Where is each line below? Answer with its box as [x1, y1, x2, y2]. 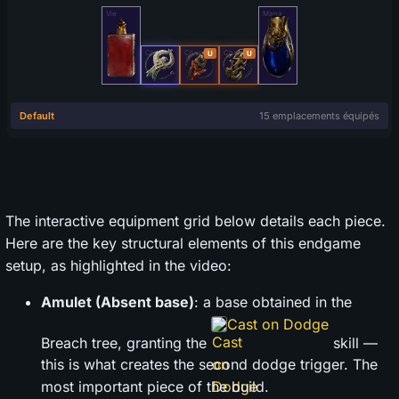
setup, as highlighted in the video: [5, 256, 232, 274]
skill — [329, 333, 378, 352]
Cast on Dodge [227, 314, 329, 333]
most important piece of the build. [41, 378, 269, 396]
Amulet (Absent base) [41, 292, 194, 311]
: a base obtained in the [194, 292, 352, 311]
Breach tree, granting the [41, 333, 211, 352]
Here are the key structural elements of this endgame [5, 233, 361, 252]
